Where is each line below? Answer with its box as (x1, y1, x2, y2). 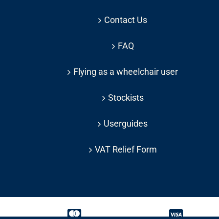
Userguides (104, 118, 148, 129)
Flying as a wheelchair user (73, 66, 178, 77)
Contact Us (104, 14, 147, 25)
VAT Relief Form (94, 144, 157, 154)
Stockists (108, 92, 144, 103)
